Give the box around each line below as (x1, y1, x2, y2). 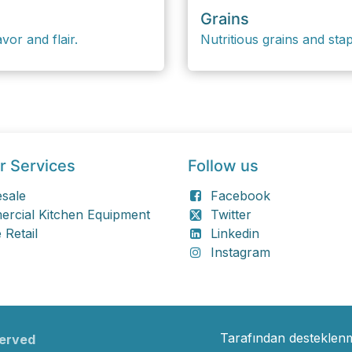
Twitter (210, 206, 251, 222)
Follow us (188, 156, 258, 175)
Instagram (210, 244, 270, 260)
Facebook (210, 187, 270, 203)
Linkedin (210, 225, 259, 241)
